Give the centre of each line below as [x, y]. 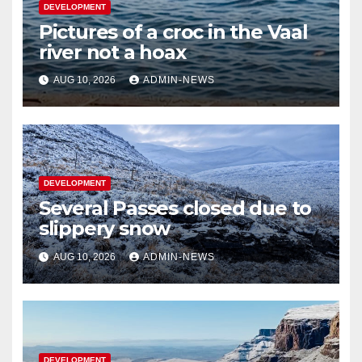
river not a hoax [112, 53]
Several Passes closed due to [175, 208]
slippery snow [104, 229]
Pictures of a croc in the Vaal [173, 32]
